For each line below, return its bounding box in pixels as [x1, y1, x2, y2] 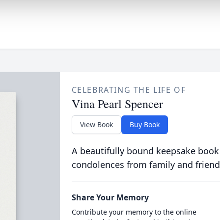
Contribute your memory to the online [71, 207, 196, 217]
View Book [80, 120, 113, 129]
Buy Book [129, 120, 160, 129]
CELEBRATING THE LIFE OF [71, 84, 186, 95]
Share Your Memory [71, 192, 149, 203]
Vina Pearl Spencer [71, 96, 163, 111]
